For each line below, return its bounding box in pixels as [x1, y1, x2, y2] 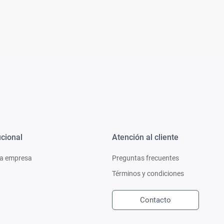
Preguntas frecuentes [111, 154, 179, 162]
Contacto [139, 195, 171, 204]
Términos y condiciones [111, 169, 184, 177]
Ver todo [82, 5, 109, 13]
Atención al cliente [111, 132, 178, 142]
